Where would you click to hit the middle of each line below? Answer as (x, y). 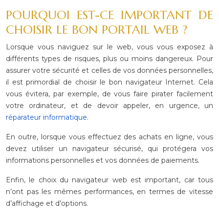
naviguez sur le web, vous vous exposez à (133, 47)
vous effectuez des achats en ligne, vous (140, 137)
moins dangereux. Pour (171, 59)
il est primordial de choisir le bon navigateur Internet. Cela (109, 82)
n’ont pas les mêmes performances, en (76, 192)
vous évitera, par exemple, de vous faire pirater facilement (109, 94)
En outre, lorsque (36, 137)
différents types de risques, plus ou (67, 59)
